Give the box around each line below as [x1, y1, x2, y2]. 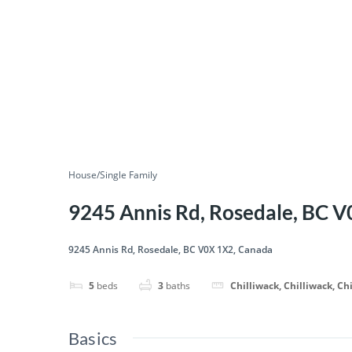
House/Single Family [68, 168, 157, 182]
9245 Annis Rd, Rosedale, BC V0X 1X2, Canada [68, 243, 273, 257]
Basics [68, 328, 118, 350]
